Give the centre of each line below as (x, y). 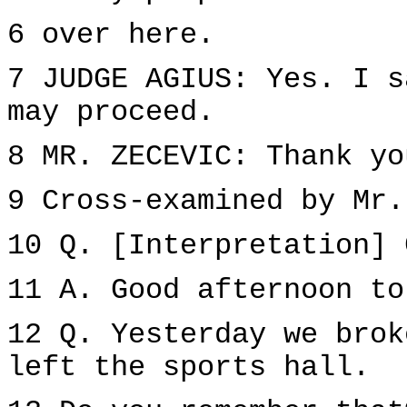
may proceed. (111, 113)
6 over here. (111, 35)
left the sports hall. (189, 368)
